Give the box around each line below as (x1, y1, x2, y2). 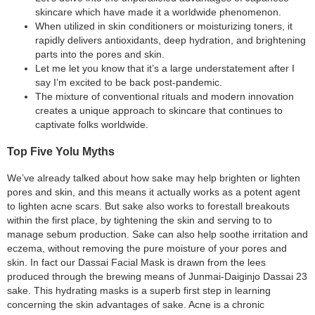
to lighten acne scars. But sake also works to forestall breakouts (7, 200, 290, 212)
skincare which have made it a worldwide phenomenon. (35, 6, 281, 18)
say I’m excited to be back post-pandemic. (35, 77, 222, 89)
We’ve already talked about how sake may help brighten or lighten (7, 172, 300, 184)
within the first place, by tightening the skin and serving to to (7, 214, 272, 226)
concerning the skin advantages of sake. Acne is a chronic (7, 299, 264, 311)
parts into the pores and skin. (35, 49, 165, 60)
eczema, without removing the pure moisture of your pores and (7, 243, 287, 255)
